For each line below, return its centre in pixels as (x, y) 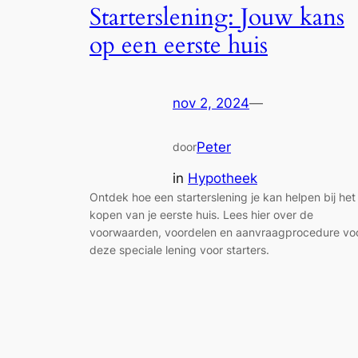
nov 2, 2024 (211, 103)
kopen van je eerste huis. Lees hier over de (201, 214)
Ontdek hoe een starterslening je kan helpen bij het (223, 197)
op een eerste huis (179, 45)
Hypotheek (223, 178)
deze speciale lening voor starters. (179, 249)
